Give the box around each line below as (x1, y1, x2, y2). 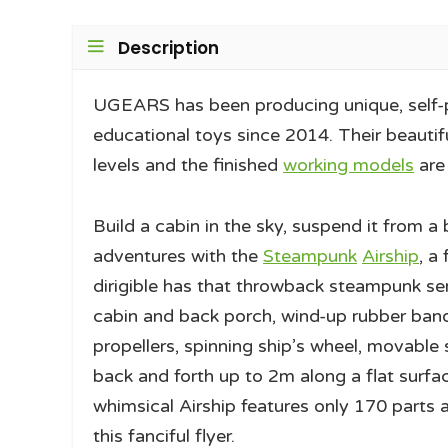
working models (283, 154, 414, 177)
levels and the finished (93, 154, 283, 177)
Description (118, 36, 219, 61)
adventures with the (93, 245, 263, 268)
